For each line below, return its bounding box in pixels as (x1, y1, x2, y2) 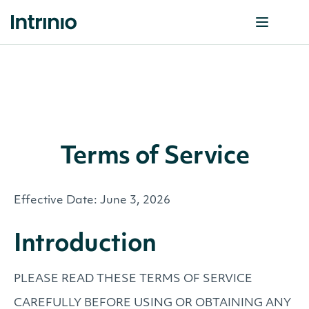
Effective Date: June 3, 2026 (14, 195, 170, 206)
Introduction (14, 233, 157, 257)
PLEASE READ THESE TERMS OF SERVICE (14, 274, 252, 285)
